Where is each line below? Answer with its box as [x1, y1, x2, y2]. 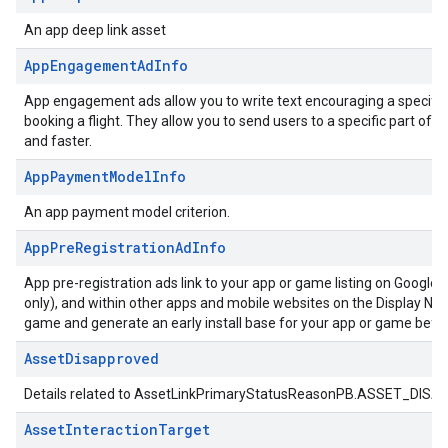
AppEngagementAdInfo [24, 56, 188, 75]
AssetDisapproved [24, 349, 159, 368]
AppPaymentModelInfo [24, 167, 186, 186]
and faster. [24, 133, 92, 149]
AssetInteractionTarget [24, 420, 210, 439]
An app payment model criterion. [24, 204, 230, 220]
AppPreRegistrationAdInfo [24, 238, 226, 257]
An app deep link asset [24, 22, 166, 38]
